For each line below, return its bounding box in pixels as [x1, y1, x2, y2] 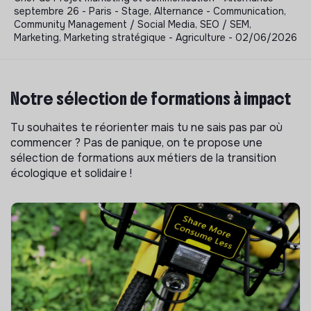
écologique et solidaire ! [10, 165, 132, 180]
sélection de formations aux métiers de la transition [10, 150, 276, 165]
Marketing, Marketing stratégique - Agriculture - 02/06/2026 [14, 31, 297, 44]
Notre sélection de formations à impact [10, 87, 291, 109]
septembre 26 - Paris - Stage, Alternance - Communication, [14, 4, 286, 17]
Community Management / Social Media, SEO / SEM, [14, 17, 251, 31]
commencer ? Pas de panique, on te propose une [10, 135, 262, 150]
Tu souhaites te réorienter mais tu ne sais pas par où [10, 119, 283, 135]
